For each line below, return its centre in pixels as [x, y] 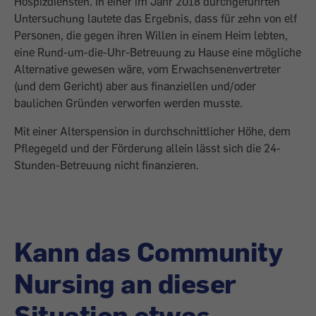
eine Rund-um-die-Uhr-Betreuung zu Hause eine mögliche [158, 52]
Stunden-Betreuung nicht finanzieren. [107, 165]
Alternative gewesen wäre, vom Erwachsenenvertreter [147, 69]
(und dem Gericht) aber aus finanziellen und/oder [135, 86]
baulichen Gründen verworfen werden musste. [128, 103]
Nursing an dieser [125, 283]
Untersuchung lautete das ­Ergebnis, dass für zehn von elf [156, 18]
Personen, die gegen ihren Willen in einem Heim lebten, [151, 35]
